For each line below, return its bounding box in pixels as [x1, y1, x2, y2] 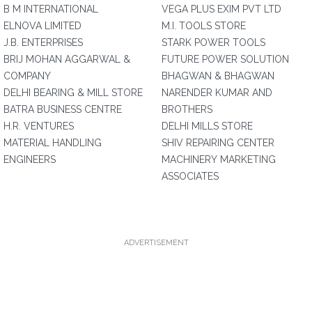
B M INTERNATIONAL [3, 3, 98, 15]
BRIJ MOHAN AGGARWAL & [3, 54, 130, 65]
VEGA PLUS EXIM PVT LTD [162, 3, 281, 15]
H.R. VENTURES [3, 120, 74, 132]
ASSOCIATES [162, 171, 219, 182]
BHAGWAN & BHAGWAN [162, 70, 274, 81]
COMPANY [3, 70, 51, 81]
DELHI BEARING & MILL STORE [3, 87, 143, 98]
